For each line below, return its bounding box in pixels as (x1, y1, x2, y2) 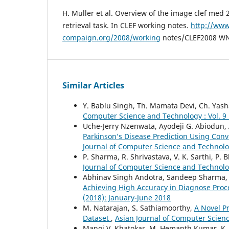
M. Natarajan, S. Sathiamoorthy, (83, 203, 194, 213)
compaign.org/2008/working (62, 33, 161, 43)
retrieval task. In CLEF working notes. (62, 20, 191, 31)
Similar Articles (62, 80, 124, 91)
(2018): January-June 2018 (83, 193, 171, 203)
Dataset (83, 213, 111, 223)
